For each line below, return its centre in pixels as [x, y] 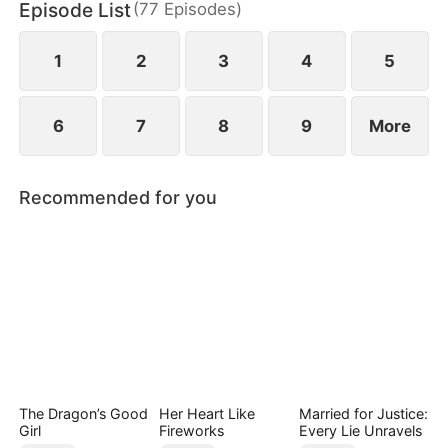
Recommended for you [118, 198]
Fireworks [191, 431]
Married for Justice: [363, 414]
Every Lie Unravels [360, 431]
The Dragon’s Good [84, 414]
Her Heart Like [206, 414]
